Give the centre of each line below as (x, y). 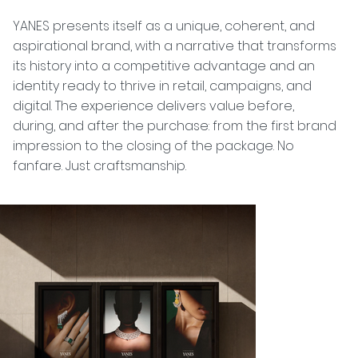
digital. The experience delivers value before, (154, 106)
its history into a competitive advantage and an (164, 66)
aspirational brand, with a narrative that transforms (175, 46)
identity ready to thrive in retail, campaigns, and (163, 86)
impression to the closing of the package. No (154, 146)
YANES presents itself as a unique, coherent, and (164, 26)
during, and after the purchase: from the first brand (175, 126)
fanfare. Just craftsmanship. (100, 166)
